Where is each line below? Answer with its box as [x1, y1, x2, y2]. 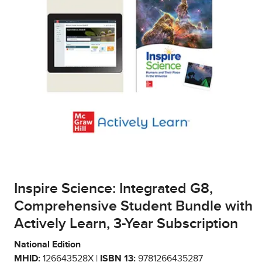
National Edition [14, 240, 81, 250]
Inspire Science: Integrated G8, [14, 181, 213, 196]
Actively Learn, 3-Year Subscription [14, 216, 238, 232]
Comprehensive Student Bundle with [14, 199, 253, 214]
